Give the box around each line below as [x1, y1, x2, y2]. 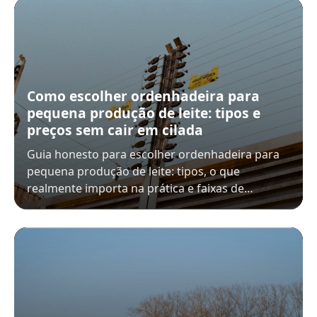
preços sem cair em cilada [27, 120, 203, 139]
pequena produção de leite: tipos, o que [27, 163, 240, 179]
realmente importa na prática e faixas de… [27, 180, 253, 196]
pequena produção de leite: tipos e [27, 103, 260, 122]
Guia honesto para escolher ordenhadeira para [27, 146, 279, 162]
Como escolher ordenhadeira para [27, 86, 260, 105]
